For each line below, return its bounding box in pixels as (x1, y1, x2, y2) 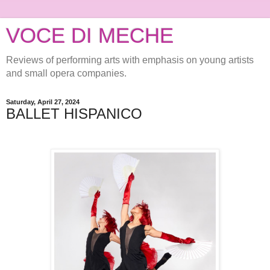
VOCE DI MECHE (6, 24, 174, 47)
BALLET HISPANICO (6, 105, 142, 122)
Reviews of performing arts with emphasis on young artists (6, 55, 254, 65)
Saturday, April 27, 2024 (6, 98, 80, 105)
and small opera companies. (6, 68, 127, 78)
